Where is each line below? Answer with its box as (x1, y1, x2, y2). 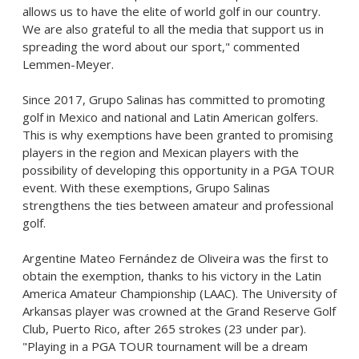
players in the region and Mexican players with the (22, 144, 299, 160)
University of (266, 285, 337, 301)
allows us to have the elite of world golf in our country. (22, 3, 321, 19)
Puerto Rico (52, 321, 117, 337)
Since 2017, (22, 91, 89, 107)
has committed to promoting (163, 91, 325, 107)
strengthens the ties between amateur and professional (22, 197, 333, 213)
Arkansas (22, 303, 72, 319)
